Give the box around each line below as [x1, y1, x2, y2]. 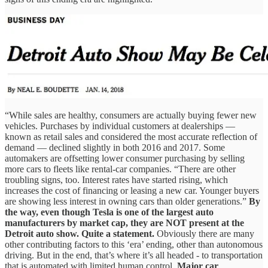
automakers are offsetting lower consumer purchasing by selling [5, 153, 245, 163]
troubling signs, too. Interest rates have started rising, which [5, 174, 228, 185]
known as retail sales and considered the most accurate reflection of [5, 131, 257, 142]
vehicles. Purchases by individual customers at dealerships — [5, 120, 235, 131]
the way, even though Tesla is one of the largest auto [5, 206, 214, 217]
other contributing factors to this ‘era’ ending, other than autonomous [5, 239, 263, 249]
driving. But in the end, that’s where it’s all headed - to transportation [5, 249, 263, 260]
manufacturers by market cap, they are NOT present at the [5, 217, 244, 228]
